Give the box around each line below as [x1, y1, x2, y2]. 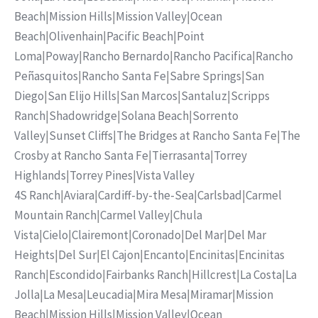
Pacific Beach [106, 28, 173, 45]
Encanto [143, 247, 185, 263]
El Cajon [100, 247, 140, 263]
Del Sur [58, 247, 97, 263]
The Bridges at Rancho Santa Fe [116, 128, 277, 144]
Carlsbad [197, 187, 242, 204]
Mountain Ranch [14, 207, 97, 224]
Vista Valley [136, 168, 194, 184]
